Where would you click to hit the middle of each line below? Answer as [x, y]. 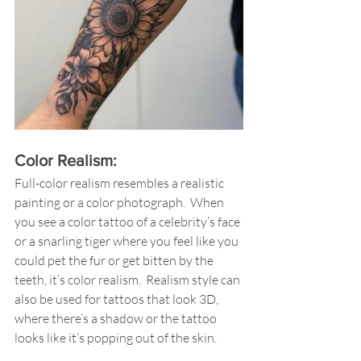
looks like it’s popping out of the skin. [118, 338]
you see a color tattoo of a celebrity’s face [129, 222]
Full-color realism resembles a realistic [120, 183]
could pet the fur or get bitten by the [115, 260]
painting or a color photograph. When [120, 202]
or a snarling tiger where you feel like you [128, 241]
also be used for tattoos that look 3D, [118, 299]
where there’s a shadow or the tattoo [117, 318]
